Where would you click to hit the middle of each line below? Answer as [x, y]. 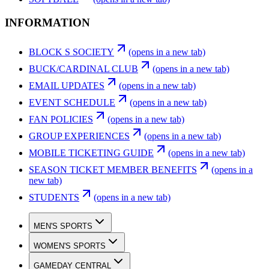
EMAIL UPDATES [67, 85]
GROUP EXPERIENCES [79, 136]
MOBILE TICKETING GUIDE [91, 153]
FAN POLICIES [61, 119]
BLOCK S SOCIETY [71, 52]
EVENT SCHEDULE [72, 102]
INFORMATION [47, 22]
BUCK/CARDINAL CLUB [83, 68]
